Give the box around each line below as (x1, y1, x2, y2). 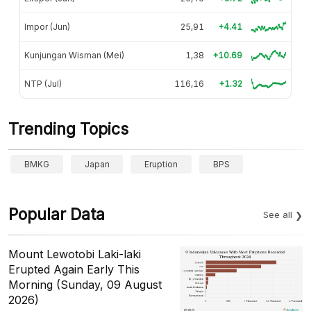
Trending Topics (8, 119, 128, 139)
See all (263, 208, 292, 220)
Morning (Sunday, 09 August (8, 277, 162, 292)
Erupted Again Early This (8, 262, 140, 276)
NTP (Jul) (24, 78, 62, 89)
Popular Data (8, 204, 105, 224)
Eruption (144, 158, 178, 169)
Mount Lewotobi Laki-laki (8, 246, 141, 261)
